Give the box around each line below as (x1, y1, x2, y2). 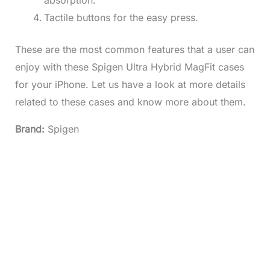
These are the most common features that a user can (14, 43, 254, 56)
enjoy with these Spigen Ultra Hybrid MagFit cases (14, 61, 244, 74)
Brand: (14, 123, 48, 136)
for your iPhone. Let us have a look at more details (14, 78, 245, 91)
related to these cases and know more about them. (14, 96, 246, 108)
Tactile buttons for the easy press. (43, 11, 198, 24)
